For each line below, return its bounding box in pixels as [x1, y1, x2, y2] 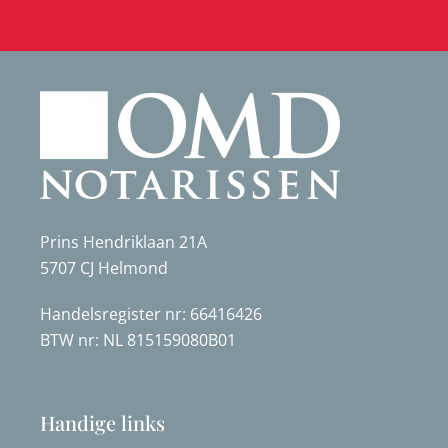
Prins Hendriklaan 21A [40, 231, 207, 254]
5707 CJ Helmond [40, 257, 168, 280]
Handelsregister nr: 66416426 [40, 303, 262, 326]
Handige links [40, 409, 165, 437]
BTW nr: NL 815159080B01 [40, 329, 236, 352]
